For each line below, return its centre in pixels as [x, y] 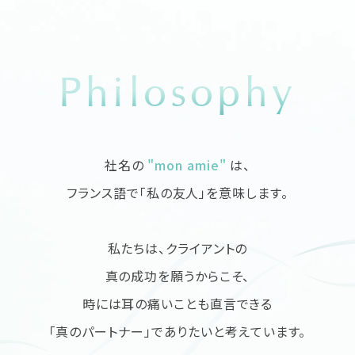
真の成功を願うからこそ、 [177, 276]
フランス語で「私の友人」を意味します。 [177, 193]
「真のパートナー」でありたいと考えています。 [177, 332]
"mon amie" [187, 165]
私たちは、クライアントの [177, 248]
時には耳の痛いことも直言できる [177, 304]
